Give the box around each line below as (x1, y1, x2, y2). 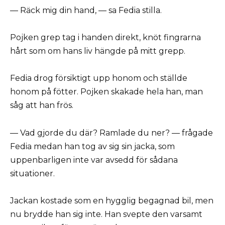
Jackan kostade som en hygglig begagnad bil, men (10, 195, 213, 205)
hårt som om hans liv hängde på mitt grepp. (10, 46, 185, 56)
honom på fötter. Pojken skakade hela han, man (10, 87, 203, 97)
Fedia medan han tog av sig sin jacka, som (10, 141, 175, 151)
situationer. (10, 168, 55, 178)
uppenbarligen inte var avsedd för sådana (10, 155, 178, 165)
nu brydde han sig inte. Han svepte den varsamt (10, 209, 202, 219)
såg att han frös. (10, 100, 73, 110)
